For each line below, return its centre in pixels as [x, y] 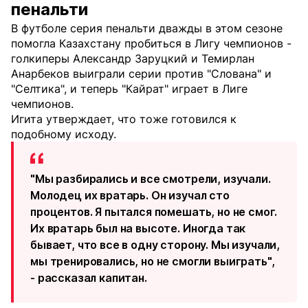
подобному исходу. [64, 134]
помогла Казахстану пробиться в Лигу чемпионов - [151, 43]
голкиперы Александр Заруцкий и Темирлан [133, 58]
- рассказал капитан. [89, 278]
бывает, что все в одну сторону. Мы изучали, [155, 245]
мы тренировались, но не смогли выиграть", [153, 261]
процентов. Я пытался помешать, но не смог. [154, 212]
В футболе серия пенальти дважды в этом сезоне [147, 28]
